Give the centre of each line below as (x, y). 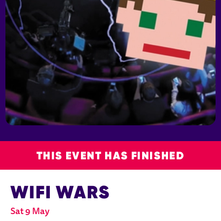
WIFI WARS (60, 192)
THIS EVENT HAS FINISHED (110, 155)
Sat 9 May (30, 212)
